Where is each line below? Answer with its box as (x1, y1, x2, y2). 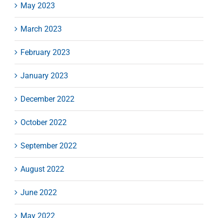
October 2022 (20, 117, 67, 127)
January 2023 (20, 71, 68, 80)
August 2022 (20, 164, 64, 174)
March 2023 (20, 24, 62, 34)
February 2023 (20, 47, 70, 57)
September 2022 (20, 141, 77, 150)
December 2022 (20, 94, 74, 104)
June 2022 (20, 187, 57, 197)
